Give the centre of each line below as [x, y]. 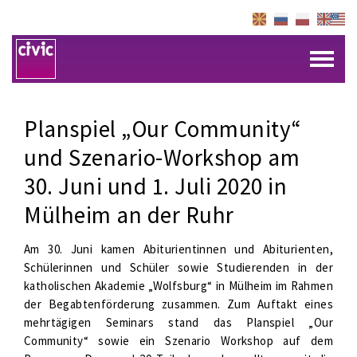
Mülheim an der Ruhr [129, 215]
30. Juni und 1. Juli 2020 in [155, 186]
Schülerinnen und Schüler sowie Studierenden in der [178, 267]
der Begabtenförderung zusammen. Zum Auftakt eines [178, 304]
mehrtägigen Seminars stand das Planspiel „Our [178, 322]
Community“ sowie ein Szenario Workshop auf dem [178, 341]
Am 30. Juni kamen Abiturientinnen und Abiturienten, [178, 249]
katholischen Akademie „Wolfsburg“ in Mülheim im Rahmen [178, 286]
